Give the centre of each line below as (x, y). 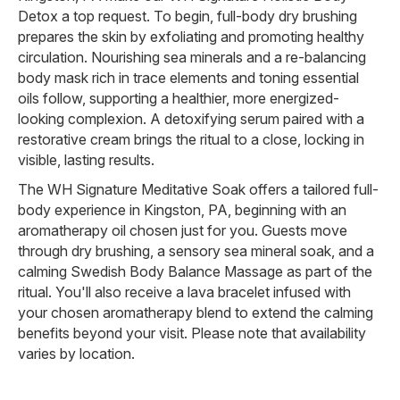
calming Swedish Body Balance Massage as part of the (195, 272)
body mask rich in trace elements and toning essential (188, 78)
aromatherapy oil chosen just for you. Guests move (183, 231)
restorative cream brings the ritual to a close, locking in (191, 140)
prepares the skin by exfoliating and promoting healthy (191, 37)
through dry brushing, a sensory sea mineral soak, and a (196, 251)
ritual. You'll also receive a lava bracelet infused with (184, 292)
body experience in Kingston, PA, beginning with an (182, 210)
